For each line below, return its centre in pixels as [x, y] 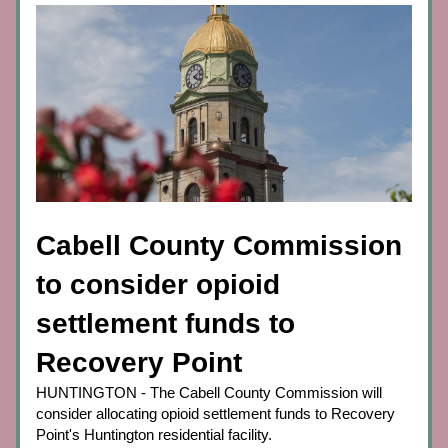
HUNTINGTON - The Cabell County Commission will [209, 392]
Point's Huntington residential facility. [154, 434]
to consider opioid [158, 284]
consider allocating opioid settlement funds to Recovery [215, 413]
